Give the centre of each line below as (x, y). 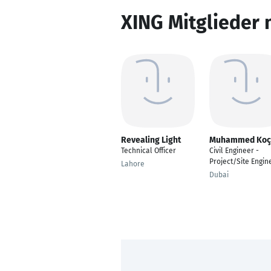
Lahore (133, 164)
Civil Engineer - (234, 151)
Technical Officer (149, 151)
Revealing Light (151, 140)
